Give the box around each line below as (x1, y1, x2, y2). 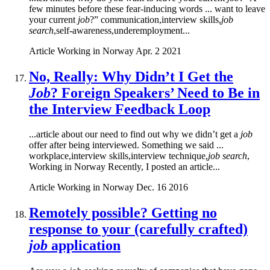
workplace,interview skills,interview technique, (29, 151, 208, 162)
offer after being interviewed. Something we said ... (29, 140, 224, 151)
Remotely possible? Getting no (29, 205, 217, 221)
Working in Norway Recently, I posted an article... (29, 162, 220, 172)
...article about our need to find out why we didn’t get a (29, 129, 240, 140)
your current (29, 14, 78, 25)
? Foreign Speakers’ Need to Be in (51, 84, 260, 101)
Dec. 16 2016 (136, 182, 188, 193)
